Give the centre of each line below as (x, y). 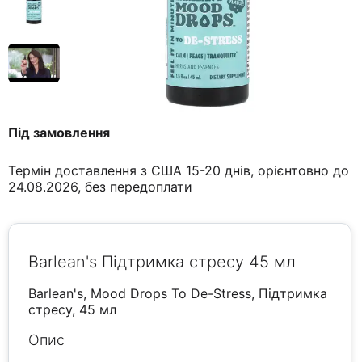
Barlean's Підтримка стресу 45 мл (162, 262)
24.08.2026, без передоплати (101, 187)
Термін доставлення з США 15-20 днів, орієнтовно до (179, 171)
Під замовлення (59, 133)
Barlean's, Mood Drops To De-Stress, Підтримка (178, 294)
